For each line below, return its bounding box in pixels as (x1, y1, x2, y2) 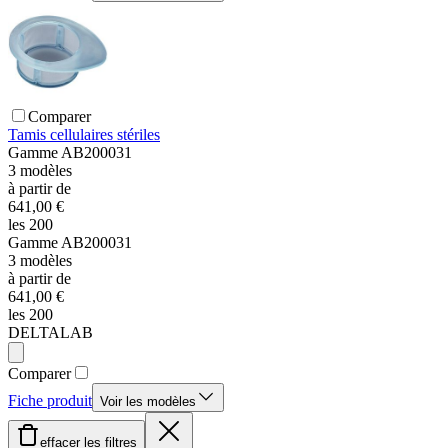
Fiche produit (8, 392, 92, 410)
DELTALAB (8, 324, 93, 342)
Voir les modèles (100, 394, 196, 410)
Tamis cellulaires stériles (8, 126, 160, 144)
